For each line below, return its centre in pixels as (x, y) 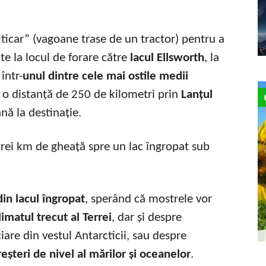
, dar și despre (147, 217)
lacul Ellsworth (167, 58)
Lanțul (195, 94)
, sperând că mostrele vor (148, 199)
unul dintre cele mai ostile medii (105, 76)
